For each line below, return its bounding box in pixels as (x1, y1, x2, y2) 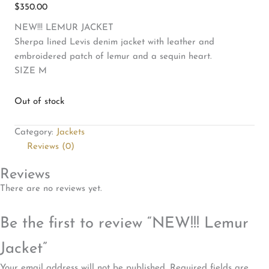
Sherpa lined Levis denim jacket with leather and (14, 38, 214, 47)
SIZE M (14, 67, 47, 76)
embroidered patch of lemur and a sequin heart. (14, 52, 212, 62)
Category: (14, 127, 56, 137)
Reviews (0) (27, 142, 74, 151)
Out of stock (14, 97, 64, 106)
